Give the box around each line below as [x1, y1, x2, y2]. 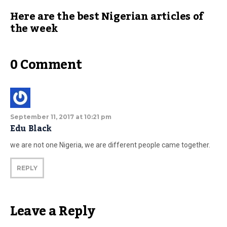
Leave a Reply [10, 199, 95, 224]
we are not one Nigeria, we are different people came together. [10, 141, 210, 149]
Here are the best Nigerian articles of [10, 7, 203, 27]
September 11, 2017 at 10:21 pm [10, 113, 111, 121]
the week [10, 19, 58, 39]
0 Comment [10, 52, 82, 78]
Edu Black [10, 121, 52, 137]
